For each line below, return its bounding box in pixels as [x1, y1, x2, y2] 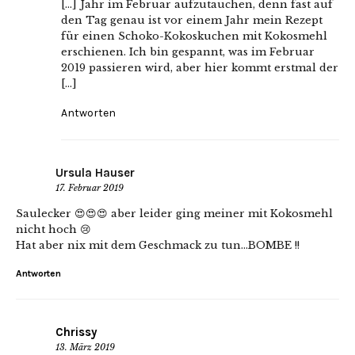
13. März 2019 [55, 341, 115, 353]
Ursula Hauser [55, 165, 135, 180]
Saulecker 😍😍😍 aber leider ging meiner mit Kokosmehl [16, 206, 333, 220]
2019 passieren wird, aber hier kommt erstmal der [61, 60, 338, 74]
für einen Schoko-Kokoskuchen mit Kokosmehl [61, 29, 327, 43]
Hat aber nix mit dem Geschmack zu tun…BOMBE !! [16, 238, 300, 252]
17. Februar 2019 [55, 181, 124, 193]
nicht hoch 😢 [16, 222, 91, 236]
